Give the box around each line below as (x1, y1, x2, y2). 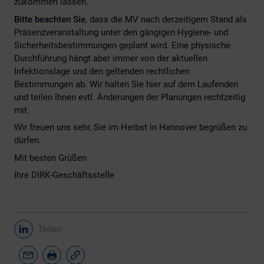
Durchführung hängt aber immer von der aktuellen (14, 52, 207, 64)
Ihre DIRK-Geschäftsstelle (14, 170, 114, 180)
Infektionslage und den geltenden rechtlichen (14, 65, 190, 77)
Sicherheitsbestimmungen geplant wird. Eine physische (14, 39, 230, 51)
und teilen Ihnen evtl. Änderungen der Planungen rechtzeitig (14, 91, 245, 103)
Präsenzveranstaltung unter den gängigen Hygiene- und (14, 27, 228, 38)
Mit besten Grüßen (14, 152, 87, 163)
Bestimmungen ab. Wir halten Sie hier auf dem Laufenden (14, 78, 238, 90)
